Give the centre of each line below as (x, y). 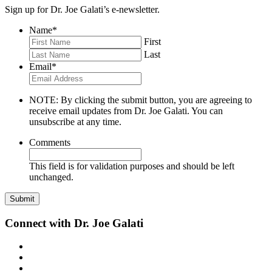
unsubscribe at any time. (75, 121)
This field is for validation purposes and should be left (132, 166)
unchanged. (51, 177)
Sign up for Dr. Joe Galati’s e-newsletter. (82, 9)
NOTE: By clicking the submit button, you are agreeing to (141, 100)
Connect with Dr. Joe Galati (74, 223)
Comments (50, 142)
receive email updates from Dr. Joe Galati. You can (126, 110)
